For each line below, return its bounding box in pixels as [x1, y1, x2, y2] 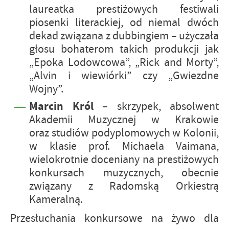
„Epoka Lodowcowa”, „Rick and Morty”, [29, 55, 219, 70]
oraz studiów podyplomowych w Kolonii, [29, 126, 219, 140]
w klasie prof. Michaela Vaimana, [29, 139, 219, 153]
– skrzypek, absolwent [93, 99, 219, 113]
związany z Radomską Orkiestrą [29, 179, 219, 193]
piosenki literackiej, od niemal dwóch [29, 15, 219, 30]
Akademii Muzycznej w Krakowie [29, 112, 219, 127]
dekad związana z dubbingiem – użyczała [29, 29, 219, 43]
